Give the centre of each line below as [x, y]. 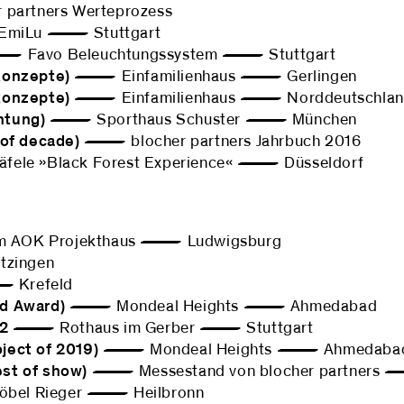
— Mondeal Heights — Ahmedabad [221, 307]
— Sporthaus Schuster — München [202, 120]
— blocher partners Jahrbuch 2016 [220, 142]
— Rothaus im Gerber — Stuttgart [161, 328]
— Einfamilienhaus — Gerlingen [213, 77]
